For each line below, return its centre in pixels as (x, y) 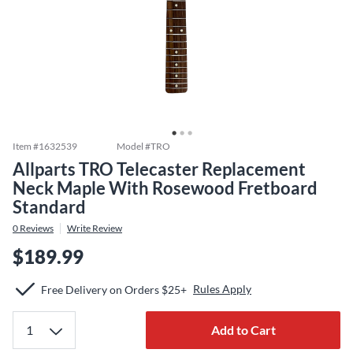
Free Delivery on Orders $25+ (114, 289)
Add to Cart (243, 330)
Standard (49, 207)
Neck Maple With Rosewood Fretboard (165, 188)
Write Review (95, 228)
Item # (26, 146)
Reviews (36, 228)
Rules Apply (222, 289)
